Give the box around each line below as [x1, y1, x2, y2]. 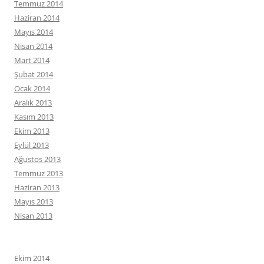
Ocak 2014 [14, 83, 50, 94]
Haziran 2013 [14, 182, 60, 193]
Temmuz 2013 [14, 168, 63, 179]
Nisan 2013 [14, 210, 52, 221]
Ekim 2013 [14, 126, 49, 136]
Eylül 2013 [14, 140, 49, 150]
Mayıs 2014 [14, 27, 53, 37]
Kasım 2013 [14, 111, 54, 122]
